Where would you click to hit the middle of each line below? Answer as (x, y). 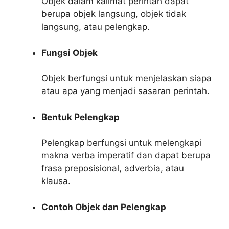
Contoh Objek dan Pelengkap (104, 207)
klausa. (56, 181)
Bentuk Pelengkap (81, 117)
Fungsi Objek (70, 52)
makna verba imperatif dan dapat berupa (126, 155)
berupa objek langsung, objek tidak (114, 14)
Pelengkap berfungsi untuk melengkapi (121, 143)
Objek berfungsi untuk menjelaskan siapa (127, 78)
